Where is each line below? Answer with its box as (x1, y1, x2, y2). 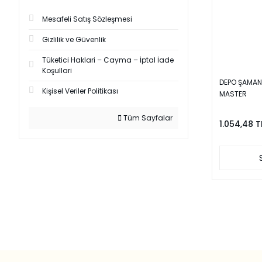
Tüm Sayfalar (122, 113, 173, 123)
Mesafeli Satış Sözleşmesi (42, 14, 132, 24)
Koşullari (42, 65, 72, 75)
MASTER (219, 89, 247, 99)
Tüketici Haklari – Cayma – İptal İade (42, 55, 174, 65)
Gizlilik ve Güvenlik (42, 35, 106, 44)
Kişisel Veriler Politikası (42, 86, 118, 96)
